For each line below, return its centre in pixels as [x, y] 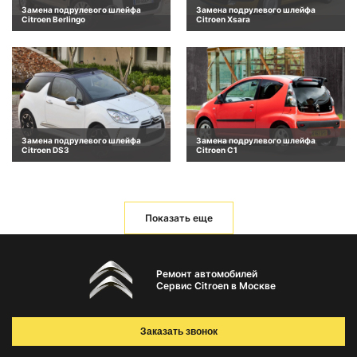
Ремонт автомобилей [206, 273]
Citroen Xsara [223, 20]
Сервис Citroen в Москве [216, 285]
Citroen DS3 [45, 149]
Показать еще [178, 218]
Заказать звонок [178, 332]
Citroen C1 [217, 149]
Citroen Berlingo [53, 20]
